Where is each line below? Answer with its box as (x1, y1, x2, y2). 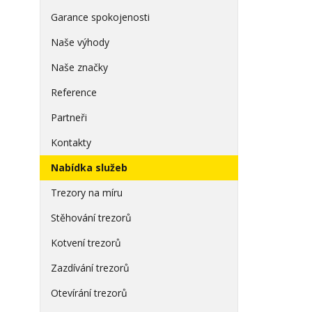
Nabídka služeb (51, 161, 127, 174)
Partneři (51, 111, 87, 124)
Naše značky (51, 61, 108, 74)
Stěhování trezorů (51, 211, 132, 224)
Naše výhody (51, 36, 109, 49)
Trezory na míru (51, 186, 123, 199)
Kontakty (51, 136, 91, 149)
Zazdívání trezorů (51, 261, 130, 274)
